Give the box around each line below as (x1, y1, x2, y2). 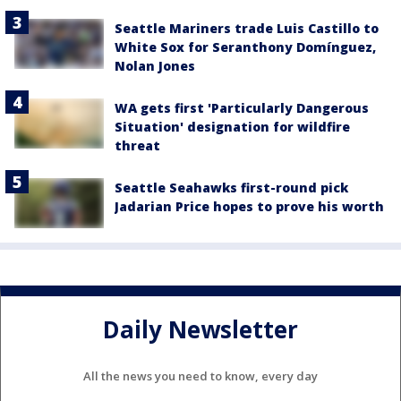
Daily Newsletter (103, 313, 298, 346)
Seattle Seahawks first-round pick (115, 178, 348, 196)
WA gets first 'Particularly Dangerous (115, 98, 369, 116)
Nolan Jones (115, 56, 195, 74)
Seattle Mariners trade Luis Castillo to (115, 19, 379, 37)
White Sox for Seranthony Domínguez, (115, 38, 376, 55)
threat (115, 136, 160, 154)
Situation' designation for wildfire (115, 117, 350, 135)
